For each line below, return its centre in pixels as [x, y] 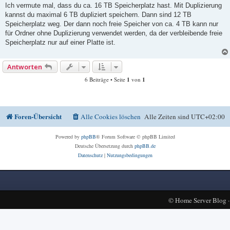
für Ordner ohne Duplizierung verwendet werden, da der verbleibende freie [114, 33]
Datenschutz [90, 155]
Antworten [25, 66]
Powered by [68, 136]
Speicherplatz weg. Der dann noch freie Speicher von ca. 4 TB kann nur [112, 24]
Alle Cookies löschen [111, 116]
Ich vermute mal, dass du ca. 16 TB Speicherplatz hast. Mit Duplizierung [113, 5]
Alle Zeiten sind [168, 116]
